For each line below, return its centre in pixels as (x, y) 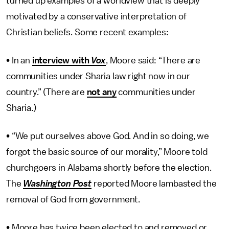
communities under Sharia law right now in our (98, 76)
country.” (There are (47, 92)
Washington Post (57, 184)
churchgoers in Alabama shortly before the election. (109, 168)
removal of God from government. (73, 199)
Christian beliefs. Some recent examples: (87, 32)
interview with (62, 60)
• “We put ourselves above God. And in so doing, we (108, 136)
